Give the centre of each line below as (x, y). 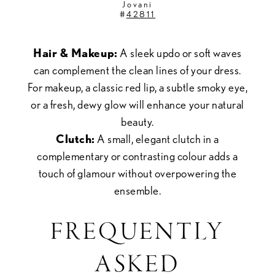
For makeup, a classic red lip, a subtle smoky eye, (137, 88)
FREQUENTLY (137, 233)
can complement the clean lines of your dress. (137, 71)
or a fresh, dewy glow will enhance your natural (137, 105)
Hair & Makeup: (76, 53)
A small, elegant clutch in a (157, 139)
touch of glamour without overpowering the (137, 174)
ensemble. (137, 191)
